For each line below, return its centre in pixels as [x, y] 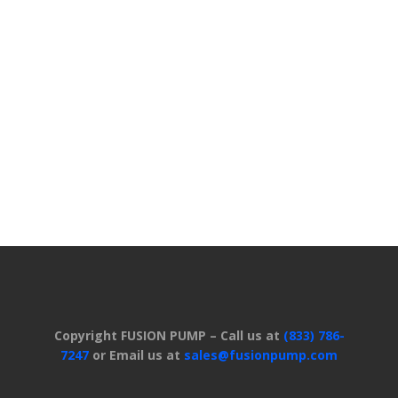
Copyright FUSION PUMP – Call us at [168, 335]
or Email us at [136, 355]
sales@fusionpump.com [261, 355]
